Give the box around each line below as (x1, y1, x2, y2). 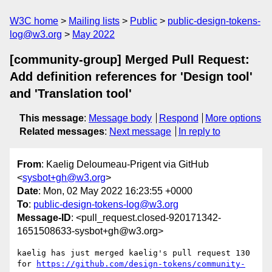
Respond (158, 113, 199, 123)
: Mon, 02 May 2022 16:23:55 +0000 (38, 186, 192, 197)
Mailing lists (69, 16, 120, 26)
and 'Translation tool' (10, 87, 132, 100)
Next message (109, 126, 171, 137)
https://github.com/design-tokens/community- (36, 259, 245, 269)
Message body (89, 113, 152, 123)
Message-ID (17, 212, 71, 223)
